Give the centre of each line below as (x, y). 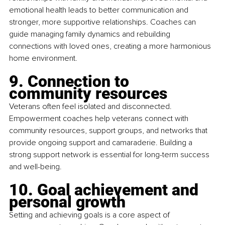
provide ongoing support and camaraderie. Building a (102, 143)
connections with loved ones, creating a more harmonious (111, 46)
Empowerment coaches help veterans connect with (100, 119)
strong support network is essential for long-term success (110, 155)
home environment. (43, 59)
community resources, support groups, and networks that (109, 131)
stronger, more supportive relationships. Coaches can (103, 22)
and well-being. (35, 167)
